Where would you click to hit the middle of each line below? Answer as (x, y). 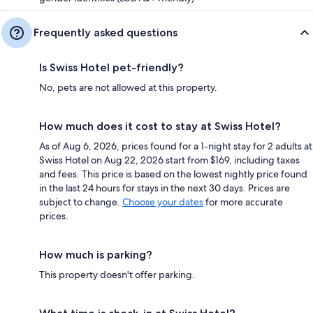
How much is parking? (96, 254)
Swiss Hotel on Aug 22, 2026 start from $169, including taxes (169, 160)
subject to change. (81, 202)
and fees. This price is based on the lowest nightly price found (173, 174)
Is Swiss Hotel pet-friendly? (111, 67)
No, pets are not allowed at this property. (128, 87)
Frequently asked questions (105, 32)
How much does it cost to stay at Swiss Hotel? (160, 126)
